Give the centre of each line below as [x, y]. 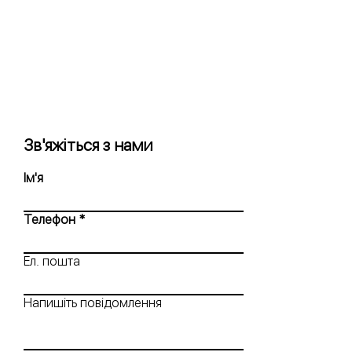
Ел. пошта [52, 261]
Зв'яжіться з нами [88, 145]
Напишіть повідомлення [93, 302]
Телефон [49, 219]
